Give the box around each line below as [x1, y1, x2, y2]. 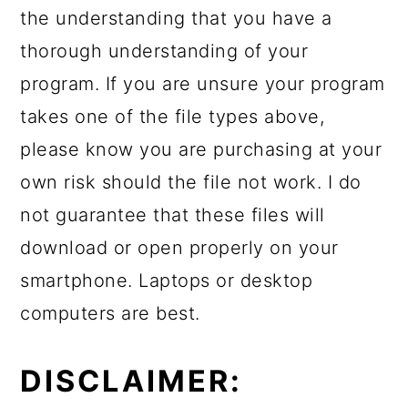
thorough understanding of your [20, 39, 309, 62]
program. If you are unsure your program [20, 72, 385, 95]
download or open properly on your [20, 236, 339, 259]
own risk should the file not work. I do [20, 170, 362, 193]
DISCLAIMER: [20, 362, 243, 399]
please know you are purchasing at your [20, 138, 382, 160]
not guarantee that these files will [20, 203, 325, 226]
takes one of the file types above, [20, 105, 325, 127]
